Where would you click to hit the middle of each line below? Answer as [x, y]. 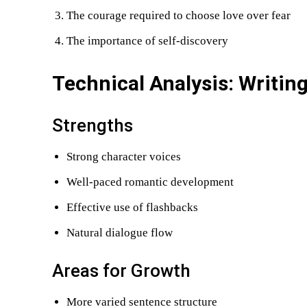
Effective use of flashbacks [132, 207]
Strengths [93, 125]
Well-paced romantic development [150, 182]
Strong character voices [124, 157]
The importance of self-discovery [147, 41]
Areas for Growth [121, 271]
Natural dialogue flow [120, 233]
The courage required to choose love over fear [179, 15]
